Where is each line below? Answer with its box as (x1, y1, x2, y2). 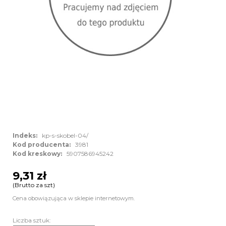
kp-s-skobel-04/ (40, 132, 88, 140)
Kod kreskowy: (13, 150, 65, 158)
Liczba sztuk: (13, 216, 51, 224)
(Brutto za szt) (13, 181, 55, 189)
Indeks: (13, 132, 40, 140)
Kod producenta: (13, 141, 74, 149)
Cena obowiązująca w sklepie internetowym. (13, 194, 135, 202)
